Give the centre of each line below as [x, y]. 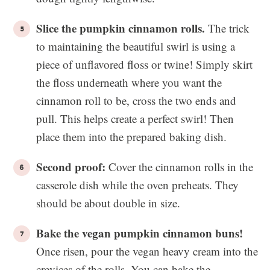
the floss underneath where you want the [129, 82]
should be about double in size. [108, 203]
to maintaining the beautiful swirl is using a [136, 46]
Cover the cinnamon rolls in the [179, 167]
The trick [227, 28]
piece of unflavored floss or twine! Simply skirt [144, 64]
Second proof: [71, 167]
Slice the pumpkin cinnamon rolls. [121, 28]
